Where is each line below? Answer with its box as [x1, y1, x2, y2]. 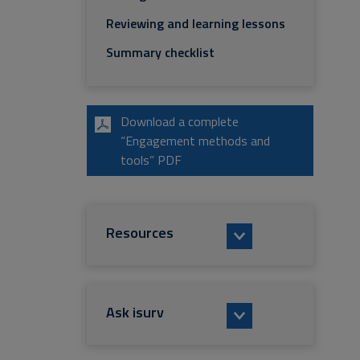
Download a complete [121, 112, 239, 131]
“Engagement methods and [121, 131, 270, 150]
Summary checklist [106, 43, 215, 62]
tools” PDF [121, 150, 182, 170]
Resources [106, 222, 174, 243]
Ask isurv [106, 301, 164, 323]
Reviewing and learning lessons [106, 14, 285, 33]
